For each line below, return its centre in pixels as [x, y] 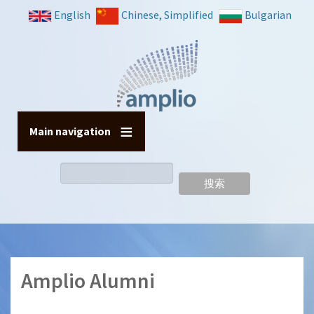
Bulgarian [268, 15]
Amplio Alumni [88, 281]
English [72, 15]
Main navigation [70, 131]
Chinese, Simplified [167, 15]
